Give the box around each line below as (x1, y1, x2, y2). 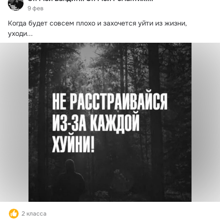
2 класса (22, 209, 47, 218)
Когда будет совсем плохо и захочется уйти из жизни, (8, 19, 187, 28)
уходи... (8, 29, 33, 38)
